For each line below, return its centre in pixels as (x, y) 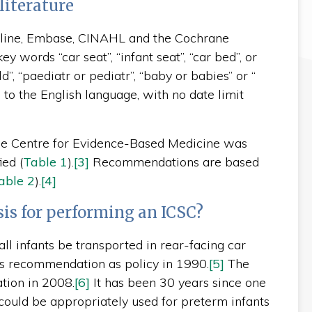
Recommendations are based (174, 162)
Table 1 (45, 162)
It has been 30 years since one (178, 282)
